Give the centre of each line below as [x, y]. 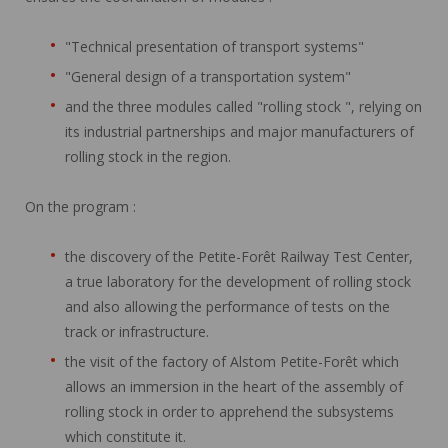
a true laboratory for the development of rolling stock [238, 281]
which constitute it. [125, 436]
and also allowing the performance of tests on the [227, 306]
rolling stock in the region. [148, 156]
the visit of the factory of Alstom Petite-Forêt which [232, 361]
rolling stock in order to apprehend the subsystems [229, 411]
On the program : [80, 206]
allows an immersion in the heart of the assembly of [234, 386]
